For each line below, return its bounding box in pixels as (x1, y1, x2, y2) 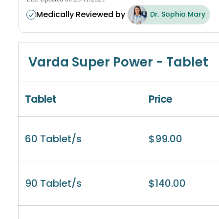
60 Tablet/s (25, 131, 82, 146)
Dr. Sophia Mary (150, 9, 205, 20)
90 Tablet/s (25, 176, 82, 190)
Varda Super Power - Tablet (28, 53, 208, 71)
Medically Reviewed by (36, 9, 125, 21)
